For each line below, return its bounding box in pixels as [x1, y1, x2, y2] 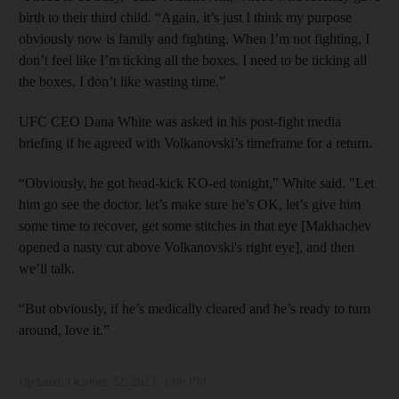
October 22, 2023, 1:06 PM [68, 375, 207, 389]
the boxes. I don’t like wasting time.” [19, 74, 225, 90]
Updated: [19, 375, 68, 389]
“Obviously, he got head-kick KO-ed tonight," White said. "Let [19, 175, 374, 191]
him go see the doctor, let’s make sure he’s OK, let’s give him [19, 197, 361, 213]
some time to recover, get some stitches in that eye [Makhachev [19, 218, 371, 234]
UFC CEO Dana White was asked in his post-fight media [19, 114, 341, 130]
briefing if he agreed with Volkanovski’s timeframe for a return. [19, 135, 372, 151]
